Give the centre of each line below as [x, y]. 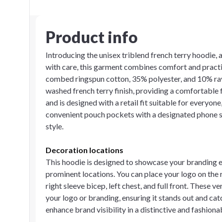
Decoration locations [84, 150]
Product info [92, 37]
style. [55, 126]
